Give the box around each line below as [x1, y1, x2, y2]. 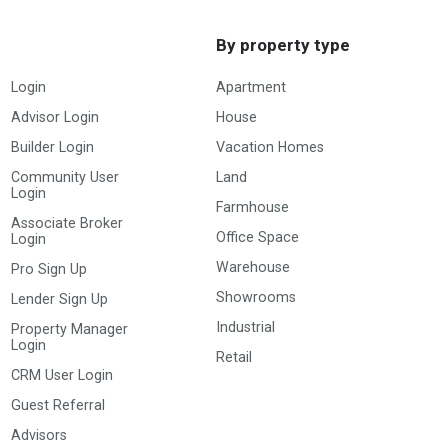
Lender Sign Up [11, 290, 109, 307]
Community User [11, 168, 120, 185]
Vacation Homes [216, 138, 324, 155]
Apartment [216, 78, 286, 95]
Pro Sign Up [11, 260, 88, 277]
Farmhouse [216, 198, 289, 215]
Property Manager [11, 320, 129, 337]
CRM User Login [11, 366, 114, 383]
